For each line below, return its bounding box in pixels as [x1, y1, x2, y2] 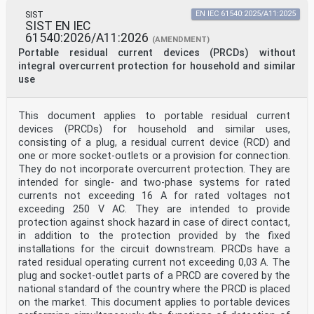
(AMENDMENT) [152, 35, 210, 45]
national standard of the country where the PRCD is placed [18, 283, 290, 296]
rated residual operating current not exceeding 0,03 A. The [18, 257, 290, 269]
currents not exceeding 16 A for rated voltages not [18, 190, 290, 203]
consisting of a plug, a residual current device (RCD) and [18, 137, 290, 149]
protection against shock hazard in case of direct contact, [18, 217, 290, 229]
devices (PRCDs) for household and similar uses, [18, 123, 290, 136]
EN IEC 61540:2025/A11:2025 [196, 9, 296, 19]
